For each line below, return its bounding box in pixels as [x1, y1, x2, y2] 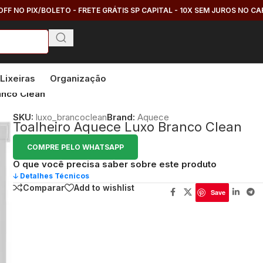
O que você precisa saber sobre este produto [13, 158, 217, 170]
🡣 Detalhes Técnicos [13, 171, 90, 180]
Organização [50, 72, 106, 84]
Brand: [107, 111, 138, 123]
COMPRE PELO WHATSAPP [27, 142, 124, 151]
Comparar [23, 183, 65, 193]
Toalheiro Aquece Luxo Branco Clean [13, 119, 242, 134]
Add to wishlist [74, 183, 135, 193]
